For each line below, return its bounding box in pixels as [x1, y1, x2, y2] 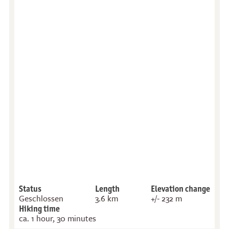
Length [95, 183, 120, 194]
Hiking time [18, 203, 60, 214]
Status [18, 183, 41, 194]
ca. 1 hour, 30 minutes [18, 212, 96, 224]
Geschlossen [18, 192, 63, 204]
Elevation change [151, 183, 211, 194]
